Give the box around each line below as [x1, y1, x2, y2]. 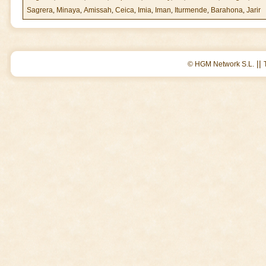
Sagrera [27, 6, 53, 14]
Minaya [56, 6, 80, 14]
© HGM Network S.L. [188, 60, 254, 68]
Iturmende [175, 6, 207, 14]
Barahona [211, 6, 243, 14]
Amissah [84, 6, 112, 14]
